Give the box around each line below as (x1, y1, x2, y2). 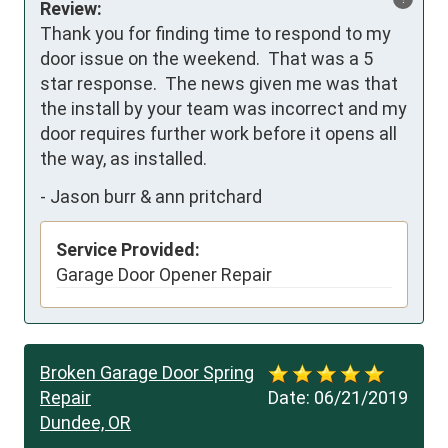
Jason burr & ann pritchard (50, 185, 262, 207)
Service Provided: (56, 239, 200, 261)
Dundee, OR (40, 412, 131, 434)
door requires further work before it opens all (40, 123, 397, 145)
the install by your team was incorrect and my (40, 98, 407, 120)
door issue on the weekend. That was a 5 (40, 48, 373, 70)
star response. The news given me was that (40, 73, 398, 95)
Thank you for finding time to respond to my (40, 23, 391, 45)
